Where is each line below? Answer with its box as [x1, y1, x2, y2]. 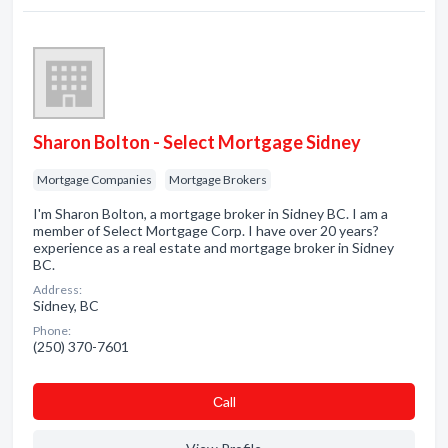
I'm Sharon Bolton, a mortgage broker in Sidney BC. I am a [33, 205, 388, 222]
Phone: [33, 323, 71, 338]
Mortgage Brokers [169, 172, 267, 187]
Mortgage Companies [37, 172, 152, 187]
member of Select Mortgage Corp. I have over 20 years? [33, 222, 379, 239]
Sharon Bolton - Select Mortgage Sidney [33, 131, 361, 153]
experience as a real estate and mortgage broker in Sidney [33, 239, 394, 256]
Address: [33, 282, 82, 297]
